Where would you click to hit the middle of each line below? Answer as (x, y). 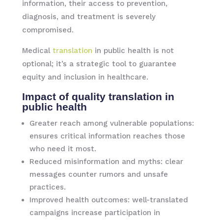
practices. (47, 187)
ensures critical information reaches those (107, 136)
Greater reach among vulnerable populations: (111, 123)
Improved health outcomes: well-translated (109, 200)
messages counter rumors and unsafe (98, 174)
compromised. (48, 30)
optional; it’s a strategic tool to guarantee (99, 64)
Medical (36, 50)
